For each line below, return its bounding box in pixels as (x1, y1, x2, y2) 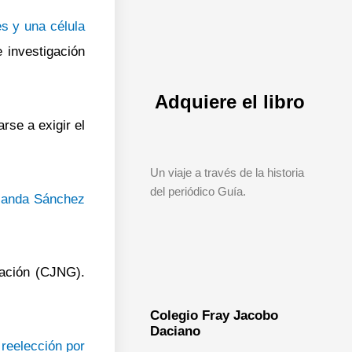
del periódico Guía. (149, 184, 246, 198)
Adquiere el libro (154, 90, 305, 112)
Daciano (149, 323, 200, 339)
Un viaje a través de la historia (149, 165, 304, 179)
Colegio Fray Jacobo (149, 307, 278, 323)
